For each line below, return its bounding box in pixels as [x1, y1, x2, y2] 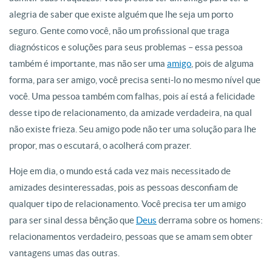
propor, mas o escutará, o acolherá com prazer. [9, 140, 191, 151]
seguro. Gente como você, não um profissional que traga [9, 25, 229, 36]
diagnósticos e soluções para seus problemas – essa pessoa [9, 42, 243, 52]
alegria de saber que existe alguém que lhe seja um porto [9, 9, 233, 19]
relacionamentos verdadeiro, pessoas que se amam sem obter [9, 231, 253, 242]
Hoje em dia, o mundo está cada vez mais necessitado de [9, 166, 231, 176]
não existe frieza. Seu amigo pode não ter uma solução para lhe [9, 124, 256, 134]
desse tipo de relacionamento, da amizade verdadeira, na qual [9, 107, 252, 118]
